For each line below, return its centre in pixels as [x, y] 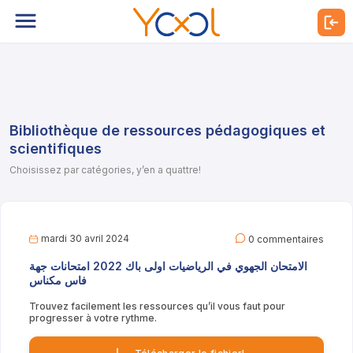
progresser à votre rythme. [93, 318]
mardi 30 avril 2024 [84, 239]
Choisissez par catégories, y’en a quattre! [105, 170]
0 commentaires [285, 239]
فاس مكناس [58, 281]
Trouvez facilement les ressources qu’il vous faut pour [157, 307]
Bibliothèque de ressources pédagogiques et [167, 130]
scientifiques [56, 149]
